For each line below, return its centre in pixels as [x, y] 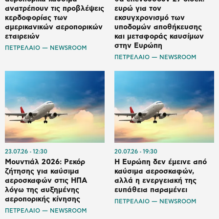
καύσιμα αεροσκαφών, [154, 171]
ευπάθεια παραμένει [151, 190]
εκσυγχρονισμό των [150, 18]
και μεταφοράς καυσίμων [159, 37]
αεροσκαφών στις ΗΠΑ [46, 181]
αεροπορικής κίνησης [43, 199]
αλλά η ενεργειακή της [155, 181]
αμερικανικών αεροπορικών [54, 27]
